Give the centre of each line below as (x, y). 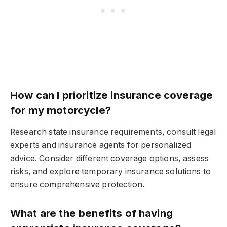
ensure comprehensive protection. (78, 185)
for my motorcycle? (61, 110)
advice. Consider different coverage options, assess (110, 159)
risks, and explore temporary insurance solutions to (111, 172)
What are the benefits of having (91, 213)
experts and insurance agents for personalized (101, 145)
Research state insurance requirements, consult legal (113, 132)
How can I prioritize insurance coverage (112, 95)
